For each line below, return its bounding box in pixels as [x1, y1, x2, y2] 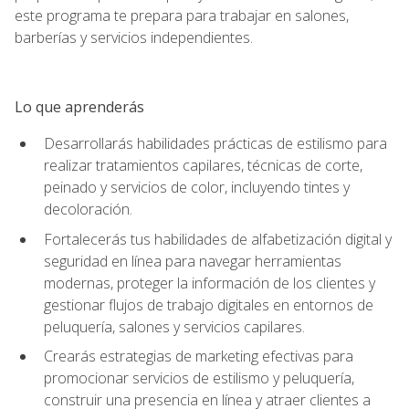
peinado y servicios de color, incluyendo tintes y [44, 176, 350, 197]
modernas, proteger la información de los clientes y [44, 272, 375, 293]
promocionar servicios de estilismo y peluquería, [44, 368, 354, 389]
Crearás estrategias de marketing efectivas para [44, 346, 353, 367]
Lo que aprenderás [15, 96, 144, 117]
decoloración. [44, 198, 132, 219]
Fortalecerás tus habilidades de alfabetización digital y [44, 228, 392, 249]
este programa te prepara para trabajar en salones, [15, 5, 349, 26]
